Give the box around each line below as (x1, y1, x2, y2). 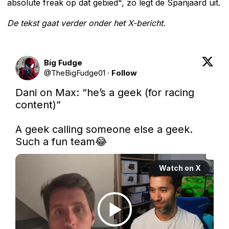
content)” (15, 98, 67, 111)
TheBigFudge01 (51, 67, 105, 78)
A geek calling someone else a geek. (15, 123, 193, 135)
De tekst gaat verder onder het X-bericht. (7, 17, 166, 28)
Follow (111, 67, 137, 78)
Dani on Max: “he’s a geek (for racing (15, 86, 194, 99)
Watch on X (159, 163, 201, 172)
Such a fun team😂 (15, 135, 110, 148)
